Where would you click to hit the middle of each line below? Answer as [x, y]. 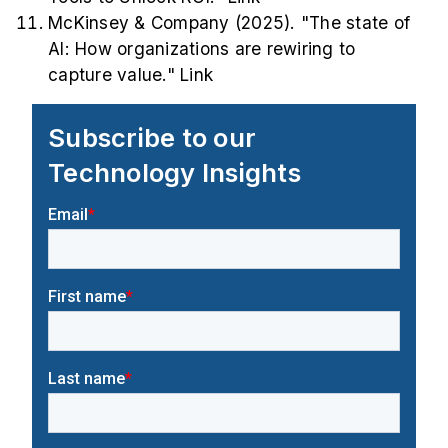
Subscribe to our [152, 138]
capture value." [114, 75]
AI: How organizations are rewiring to [202, 49]
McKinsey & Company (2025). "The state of [229, 23]
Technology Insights [174, 173]
